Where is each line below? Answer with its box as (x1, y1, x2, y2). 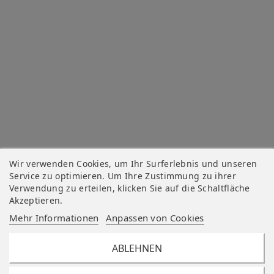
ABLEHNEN (112, 242, 162, 255)
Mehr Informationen (9, 212, 99, 224)
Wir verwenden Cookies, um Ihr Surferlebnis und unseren (9, 158, 257, 169)
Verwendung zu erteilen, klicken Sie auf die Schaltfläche (9, 182, 250, 194)
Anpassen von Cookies (105, 212, 204, 224)
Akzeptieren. (9, 194, 63, 206)
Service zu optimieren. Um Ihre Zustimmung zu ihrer (9, 170, 236, 182)
